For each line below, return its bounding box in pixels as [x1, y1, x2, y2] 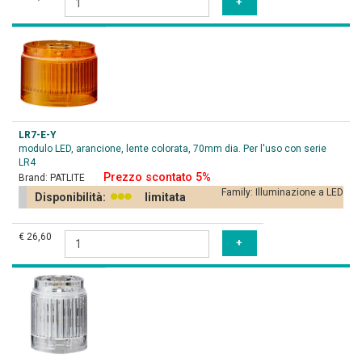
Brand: [19, 172, 50, 183]
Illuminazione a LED [255, 187, 343, 198]
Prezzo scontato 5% [103, 170, 211, 184]
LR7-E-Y [19, 129, 57, 141]
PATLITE [50, 172, 85, 183]
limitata [145, 191, 186, 204]
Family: [221, 187, 255, 198]
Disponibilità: [35, 191, 108, 204]
